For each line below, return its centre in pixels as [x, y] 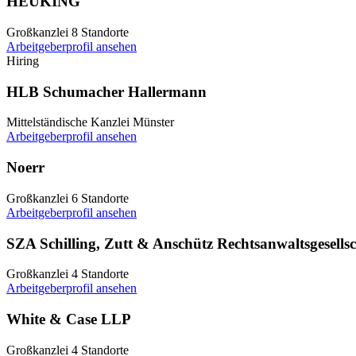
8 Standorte [100, 32]
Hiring [23, 60]
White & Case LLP [69, 319]
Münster [153, 122]
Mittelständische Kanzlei [68, 122]
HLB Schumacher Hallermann [106, 91]
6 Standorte [100, 198]
